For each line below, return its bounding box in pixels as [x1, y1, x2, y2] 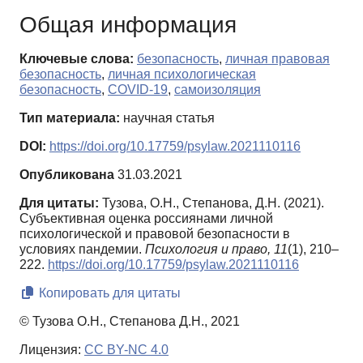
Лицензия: [19, 343, 84, 357]
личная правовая [225, 52, 330, 66]
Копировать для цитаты [36, 286, 181, 301]
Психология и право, [145, 242, 271, 257]
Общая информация [19, 12, 237, 38]
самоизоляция [174, 83, 261, 97]
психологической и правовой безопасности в [19, 227, 290, 241]
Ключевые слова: [19, 52, 134, 66]
